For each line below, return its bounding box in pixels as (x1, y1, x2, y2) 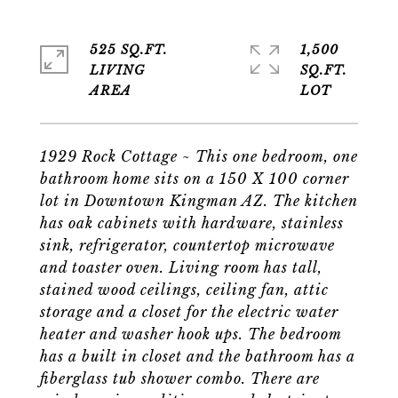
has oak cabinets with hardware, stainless (40, 214, 344, 232)
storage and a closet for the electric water (40, 303, 338, 321)
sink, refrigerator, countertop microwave (40, 236, 335, 254)
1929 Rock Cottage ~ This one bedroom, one (40, 147, 358, 165)
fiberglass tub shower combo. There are (40, 370, 320, 387)
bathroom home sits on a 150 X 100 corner (40, 170, 349, 187)
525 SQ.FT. (90, 42, 168, 58)
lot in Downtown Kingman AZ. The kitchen (40, 192, 358, 210)
